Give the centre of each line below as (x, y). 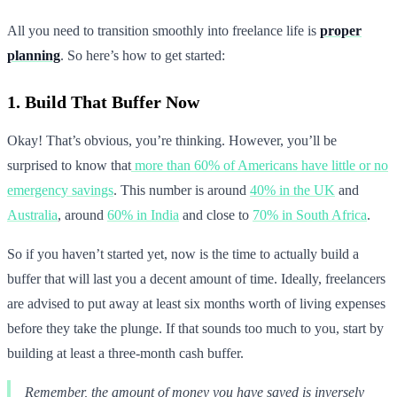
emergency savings (60, 190)
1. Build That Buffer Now (103, 101)
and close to (216, 214)
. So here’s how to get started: (143, 55)
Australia (32, 214)
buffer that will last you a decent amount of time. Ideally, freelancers (196, 278)
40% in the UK (292, 190)
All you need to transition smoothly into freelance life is (163, 30)
